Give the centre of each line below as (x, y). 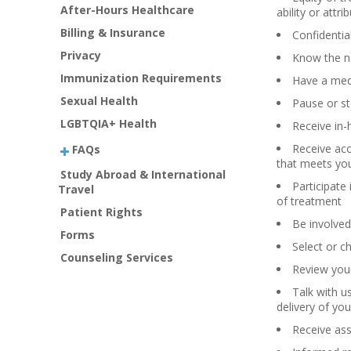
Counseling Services (117, 257)
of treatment (309, 201)
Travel (76, 189)
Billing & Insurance (113, 32)
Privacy (81, 55)
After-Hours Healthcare (128, 9)
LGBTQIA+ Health (109, 123)
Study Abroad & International (143, 174)
